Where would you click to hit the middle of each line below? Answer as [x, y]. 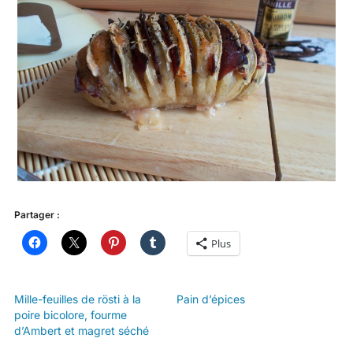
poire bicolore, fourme [70, 315]
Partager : [37, 215]
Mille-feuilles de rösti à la [77, 299]
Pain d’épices [211, 299]
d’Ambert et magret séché [81, 331]
